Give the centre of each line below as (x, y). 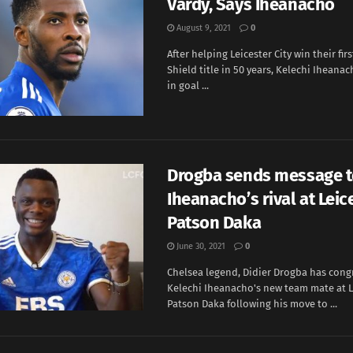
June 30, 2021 (200, 246)
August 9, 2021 (203, 28)
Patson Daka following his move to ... (252, 303)
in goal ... (188, 85)
